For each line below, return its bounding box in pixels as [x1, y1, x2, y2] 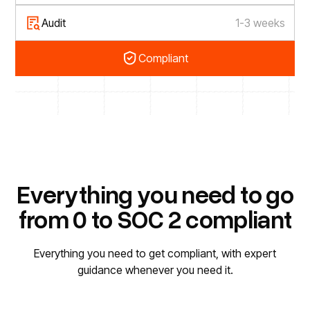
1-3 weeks [235, 15, 285, 30]
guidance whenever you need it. [77, 263, 233, 277]
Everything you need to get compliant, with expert [34, 246, 276, 261]
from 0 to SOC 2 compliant [18, 203, 292, 235]
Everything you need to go [17, 179, 293, 210]
